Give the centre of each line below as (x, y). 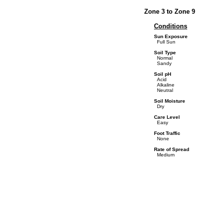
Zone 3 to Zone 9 (170, 11)
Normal (163, 58)
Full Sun (165, 42)
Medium (164, 155)
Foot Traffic (167, 133)
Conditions (171, 26)
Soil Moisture (170, 101)
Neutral (164, 90)
